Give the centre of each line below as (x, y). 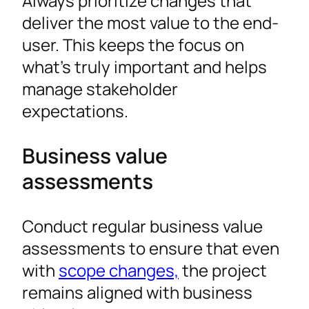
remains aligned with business (137, 292)
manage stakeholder (100, 89)
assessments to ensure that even (151, 248)
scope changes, (119, 270)
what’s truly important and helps (144, 67)
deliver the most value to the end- (150, 23)
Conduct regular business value (142, 226)
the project (223, 270)
